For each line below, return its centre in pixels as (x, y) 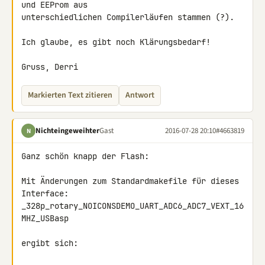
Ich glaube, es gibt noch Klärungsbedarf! (116, 42)
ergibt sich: (50, 243)
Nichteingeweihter (67, 130)
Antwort (140, 95)
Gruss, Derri (50, 67)
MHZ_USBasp (45, 218)
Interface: (45, 193)
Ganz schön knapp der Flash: (85, 156)
